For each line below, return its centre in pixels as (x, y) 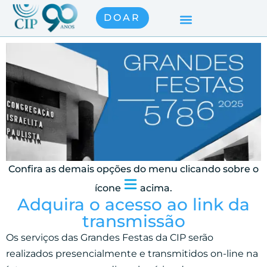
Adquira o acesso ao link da (133, 204)
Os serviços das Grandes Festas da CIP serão (110, 237)
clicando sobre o (219, 169)
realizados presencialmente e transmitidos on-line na (132, 253)
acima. (156, 188)
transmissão (133, 221)
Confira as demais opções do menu (94, 169)
